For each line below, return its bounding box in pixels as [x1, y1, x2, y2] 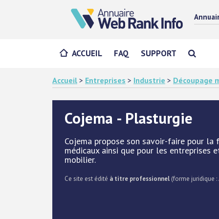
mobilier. [65, 154, 96, 165]
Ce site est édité [65, 175, 109, 183]
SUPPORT [141, 48, 176, 59]
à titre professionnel [109, 175, 170, 183]
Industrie [133, 75, 165, 85]
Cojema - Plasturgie [65, 108, 193, 128]
